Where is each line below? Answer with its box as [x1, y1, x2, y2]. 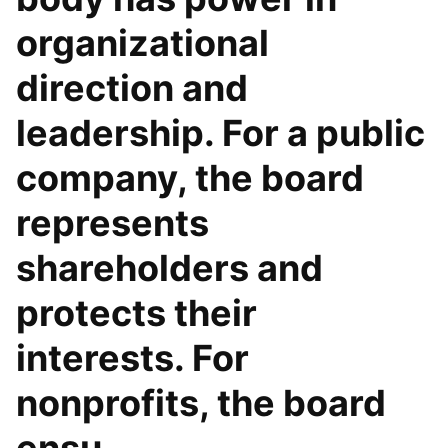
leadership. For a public [16, 111, 425, 155]
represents [16, 201, 209, 245]
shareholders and [16, 246, 323, 290]
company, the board [16, 156, 364, 200]
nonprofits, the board [16, 381, 386, 425]
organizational [16, 21, 269, 65]
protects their [16, 291, 257, 335]
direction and [16, 66, 248, 110]
